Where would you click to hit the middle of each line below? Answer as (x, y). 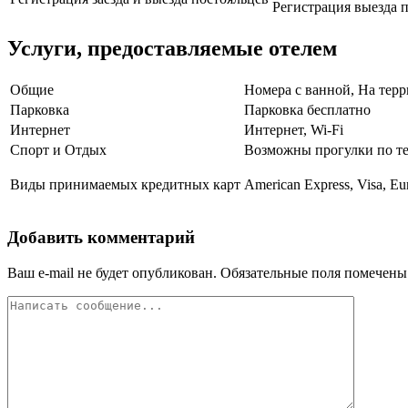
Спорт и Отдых (58, 150)
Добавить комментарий (101, 237)
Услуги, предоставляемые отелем (172, 49)
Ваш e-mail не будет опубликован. (112, 272)
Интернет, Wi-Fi (294, 130)
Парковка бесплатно (307, 110)
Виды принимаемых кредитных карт (125, 185)
